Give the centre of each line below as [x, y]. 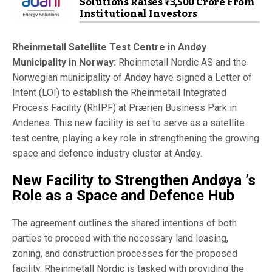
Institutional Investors [138, 14]
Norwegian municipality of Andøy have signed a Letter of [132, 77]
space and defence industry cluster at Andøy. [107, 153]
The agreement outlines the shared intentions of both [124, 223]
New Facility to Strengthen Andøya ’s [134, 180]
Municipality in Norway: [64, 62]
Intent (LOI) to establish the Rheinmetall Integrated [119, 92]
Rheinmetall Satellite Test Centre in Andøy [109, 47]
